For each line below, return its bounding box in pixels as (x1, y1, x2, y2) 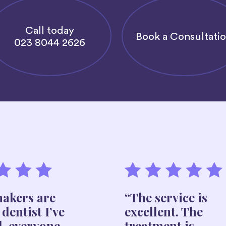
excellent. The (124, 203, 203, 219)
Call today (25, 25, 74, 36)
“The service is (124, 189, 207, 205)
